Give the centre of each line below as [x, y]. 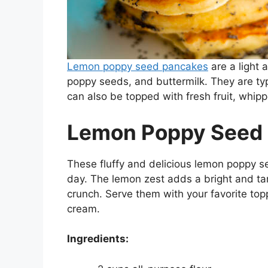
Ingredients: [98, 239]
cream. [83, 208]
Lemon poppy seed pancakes [138, 67]
